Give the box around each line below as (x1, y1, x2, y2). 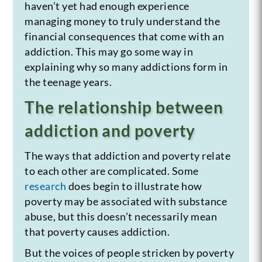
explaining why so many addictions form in (25, 60, 228, 73)
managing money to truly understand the (25, 14, 220, 27)
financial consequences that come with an (25, 29, 225, 43)
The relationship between (25, 96, 223, 117)
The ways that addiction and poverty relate (25, 149, 231, 162)
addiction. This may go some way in (25, 44, 194, 58)
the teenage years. (25, 75, 112, 88)
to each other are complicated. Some (25, 164, 199, 177)
